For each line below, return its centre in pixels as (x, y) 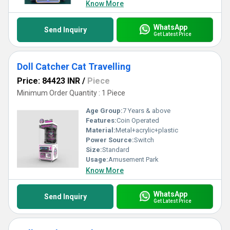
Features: (101, 120)
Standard (116, 150)
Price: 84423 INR (49, 81)
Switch (144, 140)
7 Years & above (147, 111)
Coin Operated (138, 120)
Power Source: (110, 140)
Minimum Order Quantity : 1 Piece (71, 93)
